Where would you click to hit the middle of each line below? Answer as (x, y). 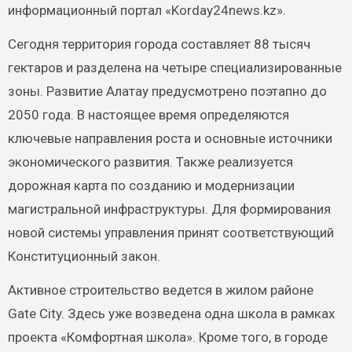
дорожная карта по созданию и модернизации (151, 186)
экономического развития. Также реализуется (150, 162)
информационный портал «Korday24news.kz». (147, 11)
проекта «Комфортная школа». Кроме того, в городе (167, 337)
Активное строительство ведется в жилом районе (160, 290)
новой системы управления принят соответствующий (170, 233)
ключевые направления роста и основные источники (170, 139)
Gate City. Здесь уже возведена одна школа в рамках (171, 314)
